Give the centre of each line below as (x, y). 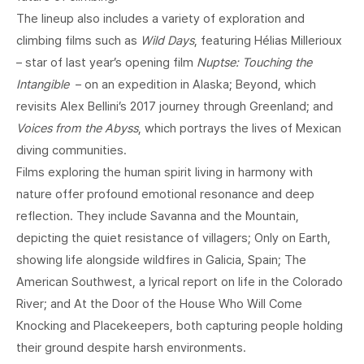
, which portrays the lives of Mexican (240, 128)
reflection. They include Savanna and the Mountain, (158, 216)
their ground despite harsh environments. (131, 347)
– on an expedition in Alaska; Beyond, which (193, 84)
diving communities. (71, 150)
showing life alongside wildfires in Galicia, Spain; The (161, 260)
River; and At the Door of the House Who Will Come (159, 303)
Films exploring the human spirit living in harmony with (165, 172)
